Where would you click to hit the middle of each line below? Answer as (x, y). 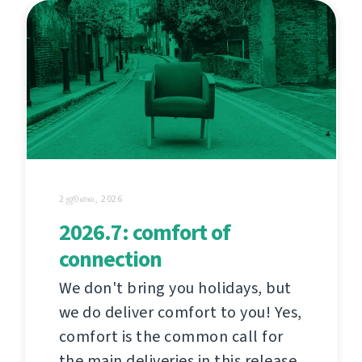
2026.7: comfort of (144, 233)
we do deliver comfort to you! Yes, (180, 313)
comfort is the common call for (171, 337)
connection (110, 259)
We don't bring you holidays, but (175, 288)
